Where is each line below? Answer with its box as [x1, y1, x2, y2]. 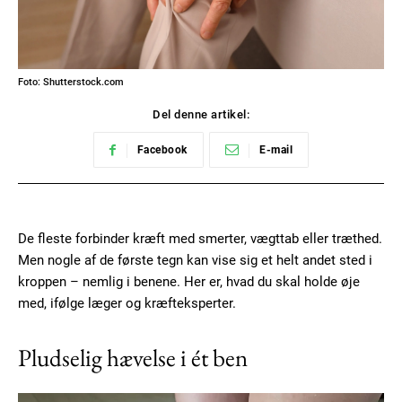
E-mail [259, 144, 293, 157]
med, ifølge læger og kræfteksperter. [18, 295, 236, 312]
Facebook [136, 144, 188, 157]
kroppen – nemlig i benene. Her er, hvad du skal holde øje [18, 274, 360, 291]
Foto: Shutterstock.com [18, 76, 124, 89]
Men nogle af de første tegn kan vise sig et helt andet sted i [18, 252, 372, 269]
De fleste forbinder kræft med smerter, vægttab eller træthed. [18, 231, 382, 248]
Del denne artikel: [153, 108, 249, 122]
